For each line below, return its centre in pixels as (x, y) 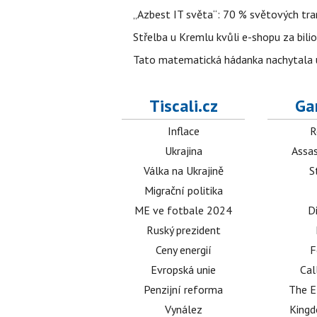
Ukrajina (183, 151)
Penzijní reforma (184, 290)
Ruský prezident (183, 230)
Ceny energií (183, 250)
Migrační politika (183, 191)
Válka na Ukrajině (183, 171)
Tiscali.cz (183, 106)
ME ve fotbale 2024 (184, 211)
